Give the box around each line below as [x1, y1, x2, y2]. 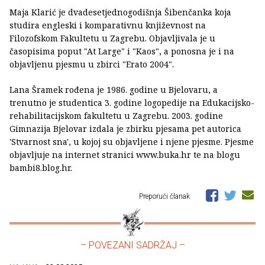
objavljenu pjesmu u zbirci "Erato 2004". [9, 59, 174, 70]
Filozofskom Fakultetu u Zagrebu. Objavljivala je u [9, 33, 215, 44]
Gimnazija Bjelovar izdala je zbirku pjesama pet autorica [9, 123, 241, 135]
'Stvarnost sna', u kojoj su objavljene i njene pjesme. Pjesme [9, 136, 254, 148]
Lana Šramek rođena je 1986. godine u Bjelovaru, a [9, 84, 218, 96]
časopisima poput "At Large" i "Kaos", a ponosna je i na [9, 46, 234, 57]
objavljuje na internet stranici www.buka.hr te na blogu [9, 149, 240, 161]
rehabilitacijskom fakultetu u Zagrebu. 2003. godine [9, 110, 223, 122]
